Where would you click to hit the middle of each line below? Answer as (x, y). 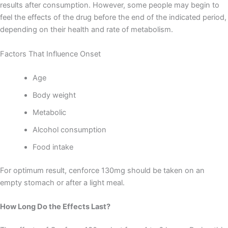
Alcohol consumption (69, 130)
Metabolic (49, 113)
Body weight (54, 95)
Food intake (53, 147)
